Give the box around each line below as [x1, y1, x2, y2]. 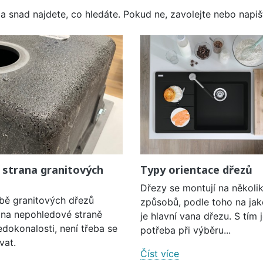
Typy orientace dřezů [140, 162, 252, 177]
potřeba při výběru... [140, 224, 231, 236]
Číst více [140, 247, 179, 259]
